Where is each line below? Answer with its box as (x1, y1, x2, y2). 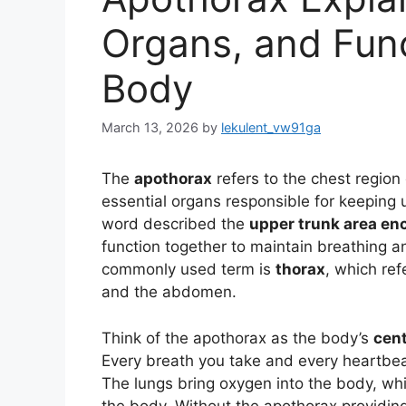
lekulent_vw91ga (221, 120, 321, 136)
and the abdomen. (101, 283, 237, 302)
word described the (101, 215, 249, 234)
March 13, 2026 (101, 120, 198, 136)
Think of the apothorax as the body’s (101, 328, 373, 347)
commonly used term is (101, 260, 275, 279)
